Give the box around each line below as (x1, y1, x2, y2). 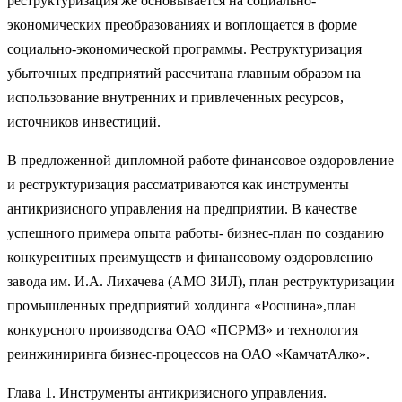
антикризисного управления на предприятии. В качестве (7, 200, 357, 216)
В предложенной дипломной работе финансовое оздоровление (7, 152, 394, 168)
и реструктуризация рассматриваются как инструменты (7, 176, 349, 192)
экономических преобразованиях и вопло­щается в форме (7, 16, 357, 32)
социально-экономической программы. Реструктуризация (7, 40, 362, 57)
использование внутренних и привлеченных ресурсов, (7, 89, 344, 105)
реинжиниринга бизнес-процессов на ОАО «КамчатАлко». (7, 345, 370, 362)
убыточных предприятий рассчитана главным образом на (7, 65, 361, 81)
